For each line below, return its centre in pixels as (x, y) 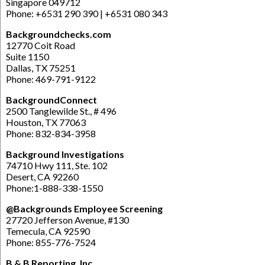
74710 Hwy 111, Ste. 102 (57, 165)
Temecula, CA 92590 (48, 231)
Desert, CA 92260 (42, 176)
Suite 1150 (28, 56)
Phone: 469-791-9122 (51, 79)
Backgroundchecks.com (59, 34)
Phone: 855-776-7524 (51, 242)
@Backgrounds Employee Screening (84, 208)
